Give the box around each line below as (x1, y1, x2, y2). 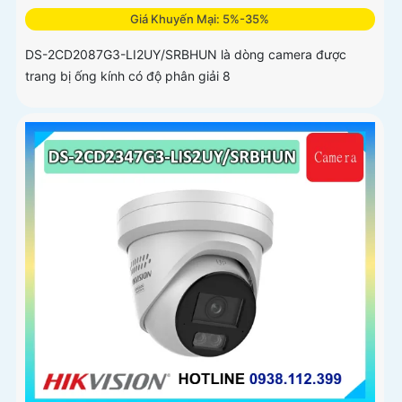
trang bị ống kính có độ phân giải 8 (25, 67, 231, 83)
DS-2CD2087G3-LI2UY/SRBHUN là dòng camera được (25, 46, 346, 62)
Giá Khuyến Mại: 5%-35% (130, 11, 270, 26)
